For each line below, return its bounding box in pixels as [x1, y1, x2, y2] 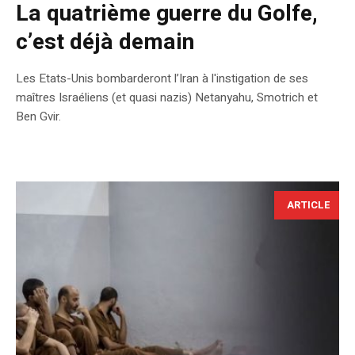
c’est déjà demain [16, 26, 194, 59]
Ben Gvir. [16, 108, 61, 126]
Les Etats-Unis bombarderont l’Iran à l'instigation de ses [16, 70, 308, 88]
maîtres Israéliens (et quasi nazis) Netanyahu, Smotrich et [16, 89, 318, 107]
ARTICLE [287, 197, 330, 213]
